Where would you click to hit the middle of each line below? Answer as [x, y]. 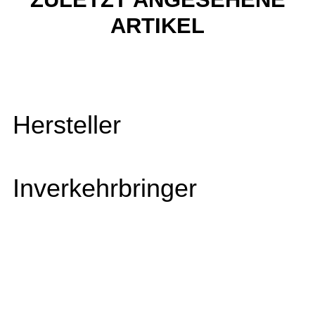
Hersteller [67, 125]
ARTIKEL [157, 25]
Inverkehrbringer [105, 188]
